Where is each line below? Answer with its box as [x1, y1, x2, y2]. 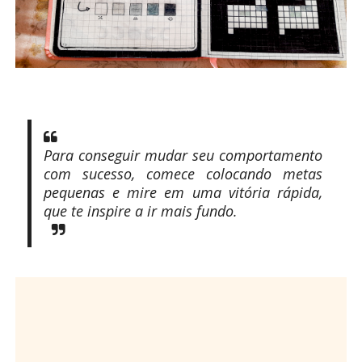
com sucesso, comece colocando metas [43, 163, 323, 183]
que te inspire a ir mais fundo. [43, 200, 238, 221]
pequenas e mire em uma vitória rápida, [43, 182, 323, 202]
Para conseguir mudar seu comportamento [43, 145, 323, 165]
